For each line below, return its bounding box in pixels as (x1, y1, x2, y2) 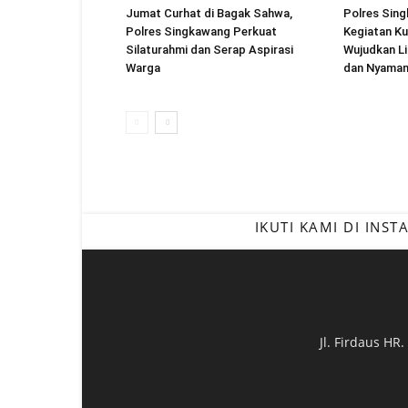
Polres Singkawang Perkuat (126, 25, 277, 38)
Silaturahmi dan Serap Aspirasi (126, 43, 293, 56)
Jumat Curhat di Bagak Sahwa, (126, 6, 292, 20)
